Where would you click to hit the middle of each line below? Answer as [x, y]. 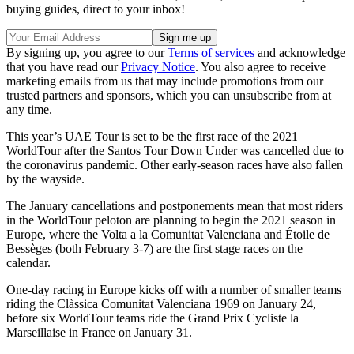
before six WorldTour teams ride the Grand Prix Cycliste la [153, 318]
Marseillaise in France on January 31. [101, 333]
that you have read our [64, 67]
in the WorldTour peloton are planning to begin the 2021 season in [171, 220]
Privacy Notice [158, 67]
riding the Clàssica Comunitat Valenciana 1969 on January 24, [161, 304]
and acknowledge [301, 53]
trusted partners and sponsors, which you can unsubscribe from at [169, 96]
